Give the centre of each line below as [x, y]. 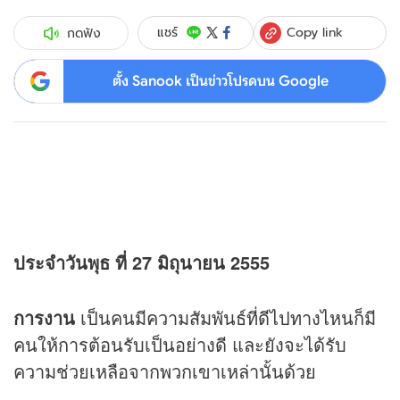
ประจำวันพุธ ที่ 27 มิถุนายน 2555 [142, 262]
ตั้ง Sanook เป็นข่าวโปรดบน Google [220, 81]
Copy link [315, 32]
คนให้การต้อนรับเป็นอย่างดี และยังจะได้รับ [180, 345]
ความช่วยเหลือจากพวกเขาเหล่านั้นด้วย [165, 371]
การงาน [44, 318]
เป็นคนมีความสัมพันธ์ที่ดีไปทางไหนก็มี [225, 318]
